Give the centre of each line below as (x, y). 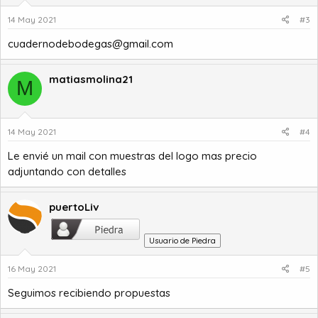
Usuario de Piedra (182, 241)
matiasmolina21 (91, 79)
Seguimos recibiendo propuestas (89, 293)
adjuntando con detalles (67, 171)
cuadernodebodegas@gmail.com (91, 43)
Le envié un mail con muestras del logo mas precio (132, 156)
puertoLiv (74, 207)
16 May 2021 (32, 269)
